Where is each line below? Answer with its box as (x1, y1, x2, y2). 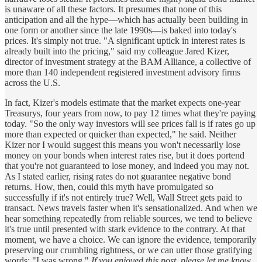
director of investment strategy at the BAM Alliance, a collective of (5, 56, 251, 67)
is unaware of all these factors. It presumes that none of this (5, 4, 222, 14)
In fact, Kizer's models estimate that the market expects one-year (5, 97, 240, 108)
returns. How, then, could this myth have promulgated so (5, 181, 213, 192)
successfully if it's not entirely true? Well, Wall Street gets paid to (5, 192, 242, 202)
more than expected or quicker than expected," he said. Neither (5, 129, 236, 139)
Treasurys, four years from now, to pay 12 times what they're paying (5, 108, 256, 118)
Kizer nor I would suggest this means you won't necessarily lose (5, 139, 240, 150)
